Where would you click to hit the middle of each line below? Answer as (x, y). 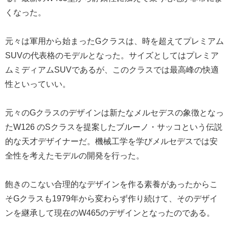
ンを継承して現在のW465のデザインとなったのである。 (110, 213)
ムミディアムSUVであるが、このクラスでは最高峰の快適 (112, 70)
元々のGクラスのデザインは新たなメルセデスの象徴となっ (114, 113)
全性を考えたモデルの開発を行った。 (75, 156)
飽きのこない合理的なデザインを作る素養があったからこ (111, 185)
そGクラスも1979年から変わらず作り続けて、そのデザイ (111, 199)
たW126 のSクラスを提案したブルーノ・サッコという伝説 (114, 127)
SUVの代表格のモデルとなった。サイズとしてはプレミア (112, 56)
